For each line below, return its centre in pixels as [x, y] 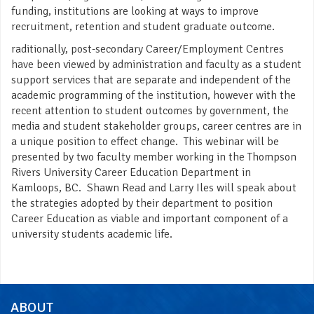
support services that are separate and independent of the [151, 80]
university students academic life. [92, 234]
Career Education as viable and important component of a [150, 218]
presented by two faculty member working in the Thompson [154, 157]
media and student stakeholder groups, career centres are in [156, 126]
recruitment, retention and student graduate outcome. [146, 26]
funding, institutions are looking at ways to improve [135, 11]
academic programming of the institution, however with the [153, 95]
